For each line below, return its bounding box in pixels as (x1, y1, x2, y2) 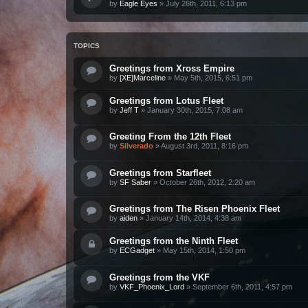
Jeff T (120, 105, 139, 114)
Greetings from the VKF (109, 272, 210, 283)
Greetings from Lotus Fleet (109, 95, 223, 106)
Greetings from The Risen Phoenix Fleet (109, 203, 280, 214)
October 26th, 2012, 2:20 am (159, 177, 255, 186)
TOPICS (74, 41, 100, 49)
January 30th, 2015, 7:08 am (147, 105, 243, 114)
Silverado (120, 142, 153, 151)
